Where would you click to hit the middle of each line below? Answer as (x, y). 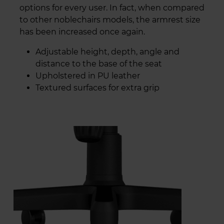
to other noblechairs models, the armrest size (110, 20)
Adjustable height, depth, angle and (107, 52)
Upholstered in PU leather (88, 76)
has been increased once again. (82, 32)
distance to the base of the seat (99, 64)
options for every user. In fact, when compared (112, 8)
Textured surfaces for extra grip (97, 88)
